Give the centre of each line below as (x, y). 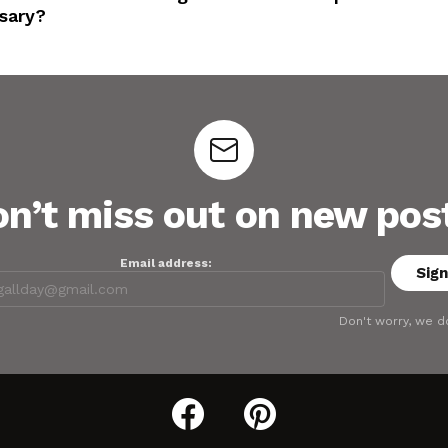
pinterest (291, 399)
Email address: (165, 262)
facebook (220, 399)
